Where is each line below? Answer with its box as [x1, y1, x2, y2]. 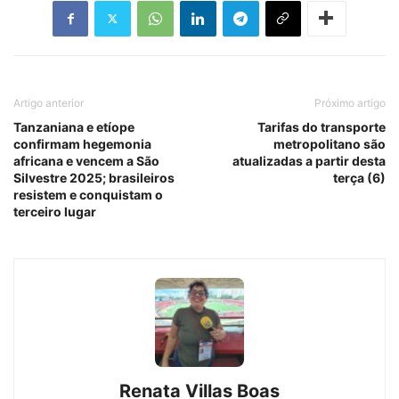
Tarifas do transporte [257, 118, 386, 134]
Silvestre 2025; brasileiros [13, 169, 175, 185]
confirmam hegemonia [13, 135, 151, 151]
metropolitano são [273, 135, 386, 151]
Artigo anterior [13, 95, 84, 110]
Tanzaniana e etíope [13, 118, 134, 134]
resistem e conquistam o [13, 186, 163, 202]
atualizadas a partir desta [232, 152, 386, 168]
